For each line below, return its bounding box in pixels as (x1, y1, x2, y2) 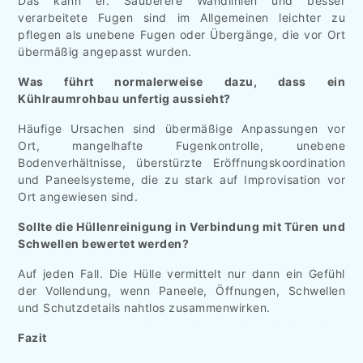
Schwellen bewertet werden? (18, 236, 189, 250)
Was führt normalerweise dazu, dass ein (18, 74, 345, 88)
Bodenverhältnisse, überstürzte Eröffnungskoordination (18, 155, 345, 169)
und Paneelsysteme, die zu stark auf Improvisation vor (18, 172, 345, 186)
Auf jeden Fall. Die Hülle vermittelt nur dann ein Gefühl (18, 266, 345, 280)
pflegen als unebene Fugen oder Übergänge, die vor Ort (18, 27, 345, 41)
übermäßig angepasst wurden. (18, 44, 192, 58)
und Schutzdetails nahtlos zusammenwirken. (18, 300, 271, 314)
